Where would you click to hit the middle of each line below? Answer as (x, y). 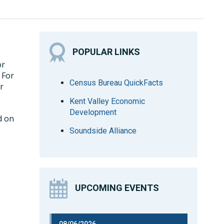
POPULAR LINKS (106, 51)
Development (93, 112)
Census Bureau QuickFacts (116, 83)
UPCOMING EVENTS (117, 187)
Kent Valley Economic (107, 101)
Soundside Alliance (103, 131)
